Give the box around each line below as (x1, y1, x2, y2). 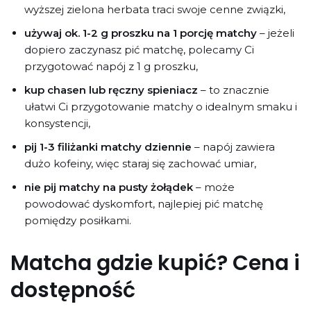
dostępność (10, 275, 135, 305)
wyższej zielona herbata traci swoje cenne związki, (24, 2, 285, 16)
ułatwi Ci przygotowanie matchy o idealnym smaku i (24, 99, 297, 113)
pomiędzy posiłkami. (24, 213, 131, 227)
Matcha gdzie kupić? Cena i (10, 248, 300, 278)
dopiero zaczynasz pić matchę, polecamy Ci (24, 42, 254, 56)
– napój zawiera (192, 140, 275, 153)
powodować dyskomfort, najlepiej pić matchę (24, 196, 263, 210)
